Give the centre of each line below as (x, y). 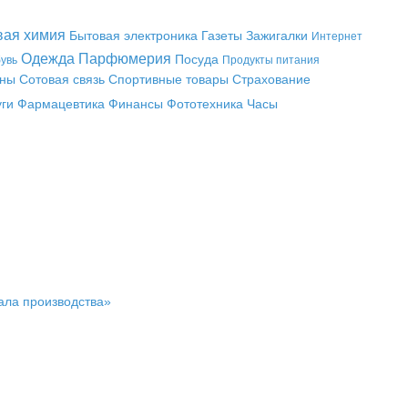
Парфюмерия (125, 59)
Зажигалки (276, 36)
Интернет (337, 36)
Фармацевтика (61, 104)
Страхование (271, 79)
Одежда (48, 59)
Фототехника (204, 104)
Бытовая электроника (133, 36)
